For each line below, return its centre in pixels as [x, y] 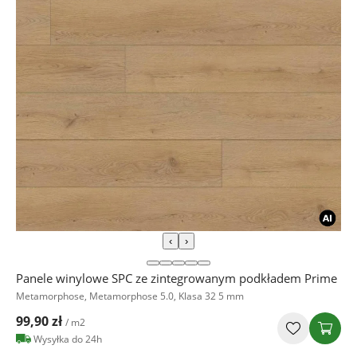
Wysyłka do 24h [68, 339]
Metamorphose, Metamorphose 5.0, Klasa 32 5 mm [130, 296]
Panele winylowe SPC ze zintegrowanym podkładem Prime [177, 279]
